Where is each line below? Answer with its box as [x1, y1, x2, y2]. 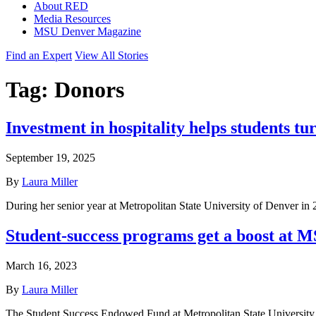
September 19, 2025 [6, 151, 95, 164]
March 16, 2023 [6, 259, 77, 272]
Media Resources [34, 13, 111, 25]
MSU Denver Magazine [34, 25, 141, 37]
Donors [54, 77, 124, 103]
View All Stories [75, 49, 148, 61]
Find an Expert [6, 49, 72, 61]
